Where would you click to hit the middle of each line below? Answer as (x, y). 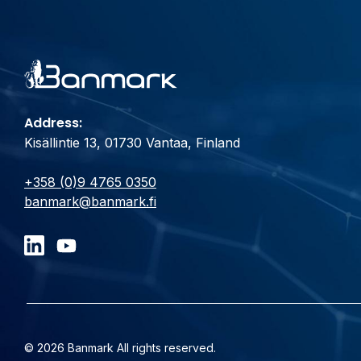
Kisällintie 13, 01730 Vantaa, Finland (132, 143)
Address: (53, 123)
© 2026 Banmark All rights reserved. (120, 348)
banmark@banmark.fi (90, 202)
